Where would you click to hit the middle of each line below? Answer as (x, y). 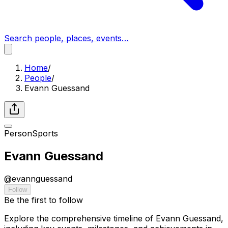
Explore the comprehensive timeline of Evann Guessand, (114, 218)
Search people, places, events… (66, 38)
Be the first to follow (44, 200)
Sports (45, 133)
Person (18, 133)
